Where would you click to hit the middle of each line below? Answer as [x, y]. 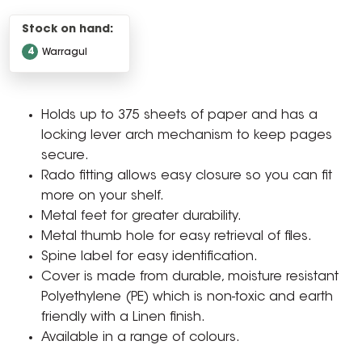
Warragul [65, 53]
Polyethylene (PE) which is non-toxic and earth [187, 298]
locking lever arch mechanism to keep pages [187, 136]
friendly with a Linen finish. [124, 318]
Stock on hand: [68, 30]
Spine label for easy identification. [150, 257]
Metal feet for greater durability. [142, 217]
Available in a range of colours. [141, 338]
